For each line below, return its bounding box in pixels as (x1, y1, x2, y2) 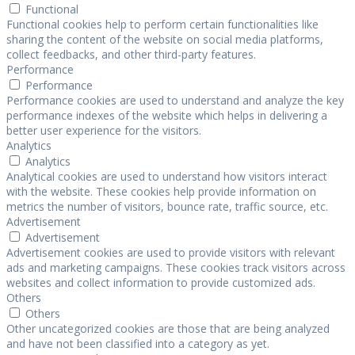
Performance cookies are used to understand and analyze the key (6, 92, 344, 108)
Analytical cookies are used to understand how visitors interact (6, 168, 327, 184)
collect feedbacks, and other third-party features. (6, 46, 256, 62)
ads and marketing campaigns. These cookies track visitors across (6, 259, 345, 275)
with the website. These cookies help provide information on (6, 183, 316, 199)
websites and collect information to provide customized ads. (6, 274, 315, 290)
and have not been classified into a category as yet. (6, 335, 269, 351)
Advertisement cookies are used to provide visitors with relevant (6, 244, 335, 260)
